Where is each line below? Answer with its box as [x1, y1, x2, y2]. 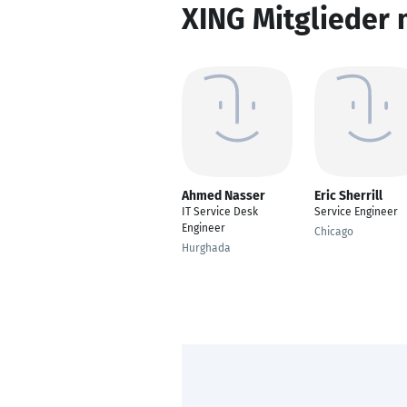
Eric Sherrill [314, 188, 382, 203]
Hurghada [182, 242, 231, 254]
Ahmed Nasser [182, 188, 265, 203]
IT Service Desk [182, 205, 258, 218]
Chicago [314, 225, 353, 238]
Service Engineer [314, 205, 398, 218]
